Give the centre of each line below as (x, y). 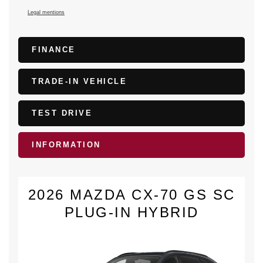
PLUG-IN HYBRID (131, 213)
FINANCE (54, 50)
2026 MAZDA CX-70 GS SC (131, 195)
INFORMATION (66, 145)
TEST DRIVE (62, 113)
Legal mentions (46, 13)
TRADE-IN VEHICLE (79, 82)
